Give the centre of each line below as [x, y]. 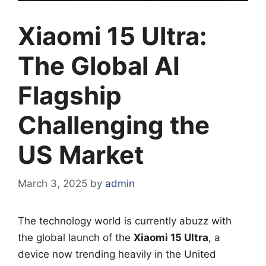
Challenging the [114, 125]
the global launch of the [76, 237]
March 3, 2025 [53, 183]
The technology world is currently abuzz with [125, 221]
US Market [81, 154]
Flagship [70, 95]
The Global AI [99, 65]
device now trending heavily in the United [117, 254]
